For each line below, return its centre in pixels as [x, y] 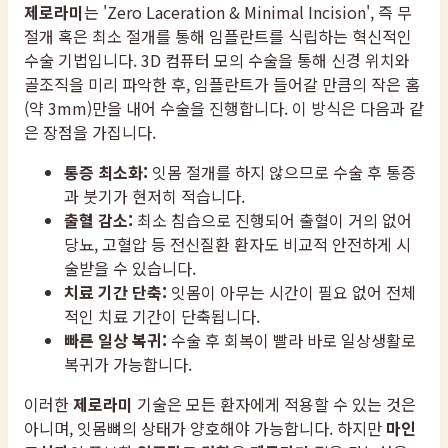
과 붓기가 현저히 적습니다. [154, 195]
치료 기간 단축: [115, 291]
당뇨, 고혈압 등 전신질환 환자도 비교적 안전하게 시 [237, 243]
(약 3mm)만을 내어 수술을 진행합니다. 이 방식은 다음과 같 [224, 107]
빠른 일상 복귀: [115, 339]
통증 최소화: [106, 171]
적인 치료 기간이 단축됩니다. [162, 315]
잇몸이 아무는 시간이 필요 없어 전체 [291, 291]
